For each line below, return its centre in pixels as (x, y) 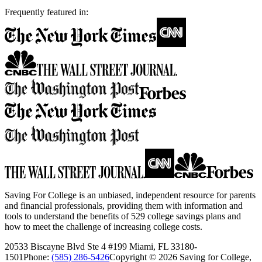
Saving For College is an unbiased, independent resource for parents (130, 195)
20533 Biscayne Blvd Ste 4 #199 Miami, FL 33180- (101, 247)
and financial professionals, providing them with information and (124, 206)
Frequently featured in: (46, 12)
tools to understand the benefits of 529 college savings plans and (123, 216)
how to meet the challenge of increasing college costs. (104, 227)
